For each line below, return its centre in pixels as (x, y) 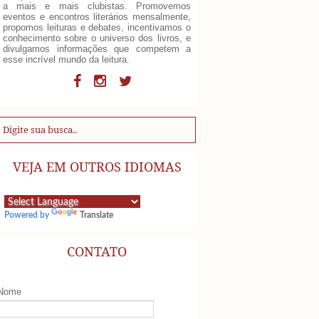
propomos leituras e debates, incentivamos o (97, 27)
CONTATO (97, 251)
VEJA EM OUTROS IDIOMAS (97, 166)
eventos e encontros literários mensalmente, (97, 16)
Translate (96, 215)
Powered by (28, 215)
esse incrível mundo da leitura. (66, 59)
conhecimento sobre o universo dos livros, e (97, 38)
